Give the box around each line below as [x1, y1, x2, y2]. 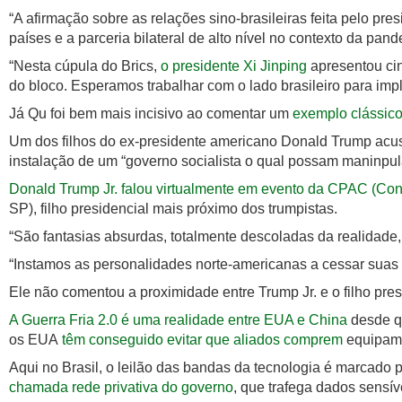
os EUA [9, 332, 62, 348]
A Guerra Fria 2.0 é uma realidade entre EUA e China [9, 312, 347, 328]
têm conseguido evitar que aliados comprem [62, 332, 343, 348]
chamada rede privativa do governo [9, 380, 233, 396]
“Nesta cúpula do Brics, [9, 58, 157, 74]
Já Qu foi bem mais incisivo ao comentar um [9, 106, 289, 122]
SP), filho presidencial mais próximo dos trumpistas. [9, 201, 337, 217]
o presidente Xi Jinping [157, 58, 310, 74]
